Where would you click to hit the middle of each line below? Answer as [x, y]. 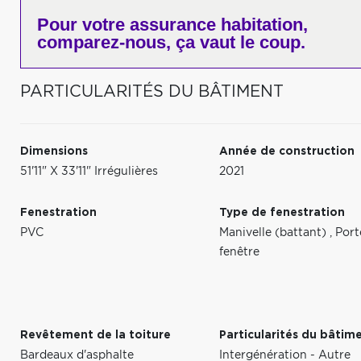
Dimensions [54, 151]
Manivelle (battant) [275, 233]
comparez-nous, [104, 42]
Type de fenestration [282, 213]
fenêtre [240, 252]
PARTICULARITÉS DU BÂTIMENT [152, 92]
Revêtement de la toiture [95, 335]
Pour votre [81, 25]
